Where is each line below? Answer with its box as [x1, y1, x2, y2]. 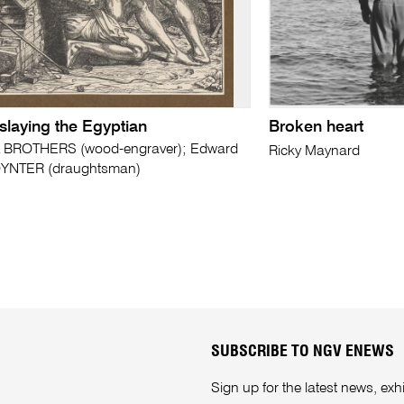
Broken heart [269, 118, 364, 135]
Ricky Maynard [269, 143, 361, 159]
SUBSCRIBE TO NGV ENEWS [211, 343, 394, 360]
